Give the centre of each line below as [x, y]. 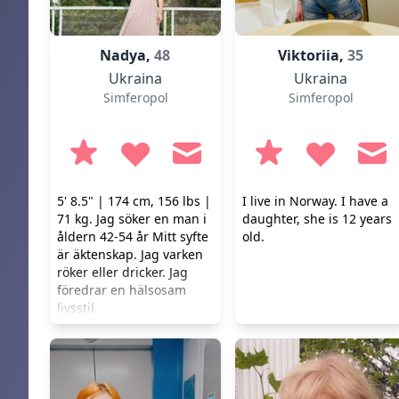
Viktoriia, [312, 55]
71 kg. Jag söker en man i [132, 219]
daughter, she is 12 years [317, 219]
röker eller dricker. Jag [122, 272]
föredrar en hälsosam [122, 290]
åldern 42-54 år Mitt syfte [133, 236]
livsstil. [77, 308]
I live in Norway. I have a [315, 201]
